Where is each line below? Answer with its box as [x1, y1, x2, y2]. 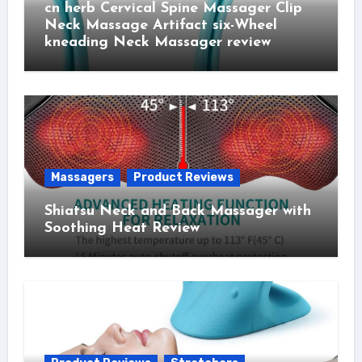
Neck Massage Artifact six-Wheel [44, 18, 277, 34]
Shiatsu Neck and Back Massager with [44, 204, 311, 220]
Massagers [50, 170, 114, 185]
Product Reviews [133, 170, 234, 185]
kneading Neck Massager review [44, 35, 271, 51]
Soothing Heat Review [44, 221, 200, 237]
